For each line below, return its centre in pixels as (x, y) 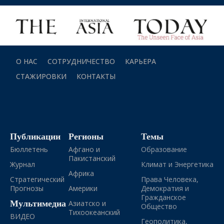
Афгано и (84, 149)
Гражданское (164, 197)
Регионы (86, 136)
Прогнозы (27, 188)
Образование (164, 149)
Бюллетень (29, 149)
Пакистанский (92, 158)
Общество (159, 206)
